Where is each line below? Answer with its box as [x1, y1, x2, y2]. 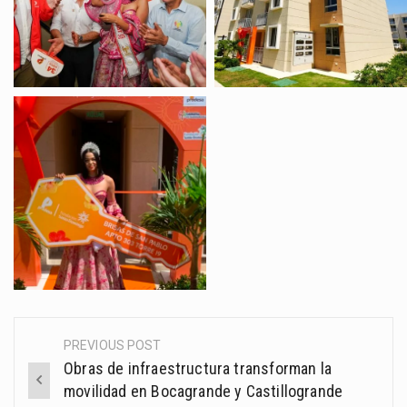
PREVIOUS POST [64, 337, 162, 352]
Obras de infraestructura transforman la [64, 358, 333, 378]
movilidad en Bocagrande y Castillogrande [64, 381, 343, 401]
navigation [15, 372, 134, 402]
